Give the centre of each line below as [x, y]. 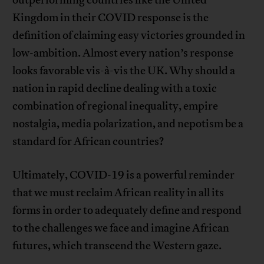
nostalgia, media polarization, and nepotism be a [128, 124]
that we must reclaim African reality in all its [118, 193]
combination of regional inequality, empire [115, 106]
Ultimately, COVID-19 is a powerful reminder [124, 175]
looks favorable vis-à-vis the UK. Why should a [124, 71]
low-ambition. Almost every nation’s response [123, 53]
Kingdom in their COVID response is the [111, 18]
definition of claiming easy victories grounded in [129, 36]
